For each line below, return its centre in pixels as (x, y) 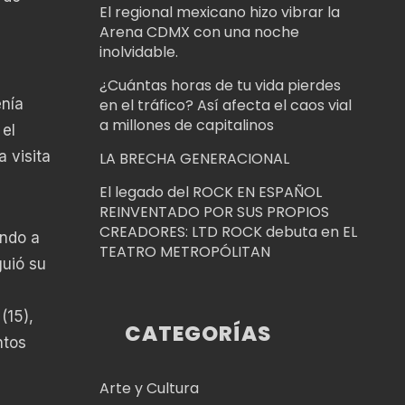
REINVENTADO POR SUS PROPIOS (214, 212)
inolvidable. (138, 52)
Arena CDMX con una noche (199, 32)
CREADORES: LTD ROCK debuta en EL (228, 231)
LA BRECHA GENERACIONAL (194, 158)
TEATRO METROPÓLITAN (184, 251)
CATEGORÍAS (198, 333)
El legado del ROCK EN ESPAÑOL (210, 192)
